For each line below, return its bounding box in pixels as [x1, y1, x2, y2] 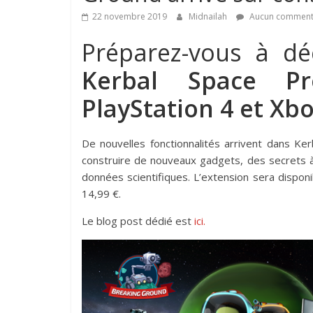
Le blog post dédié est [82, 214, 194, 228]
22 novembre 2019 [92, 10, 167, 23]
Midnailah [189, 10, 229, 23]
